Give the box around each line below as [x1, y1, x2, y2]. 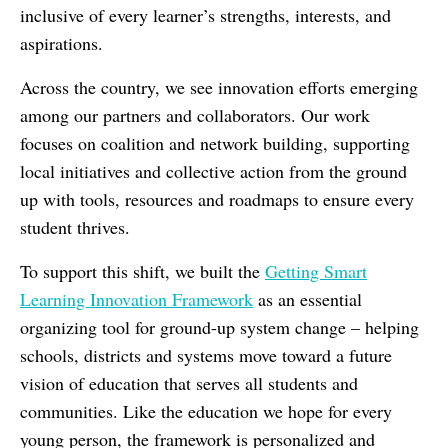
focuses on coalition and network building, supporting [20, 130, 410, 155]
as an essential [253, 286, 362, 311]
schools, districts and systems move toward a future [20, 342, 392, 367]
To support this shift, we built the [20, 258, 265, 283]
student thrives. [20, 214, 130, 239]
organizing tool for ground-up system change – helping [20, 314, 419, 339]
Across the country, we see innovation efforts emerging [20, 74, 418, 99]
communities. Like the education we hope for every [20, 398, 392, 423]
